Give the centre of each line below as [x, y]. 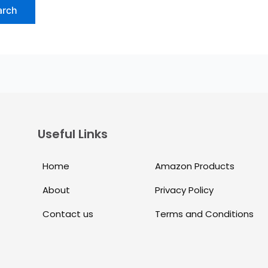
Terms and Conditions [204, 214]
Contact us [68, 214]
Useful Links [73, 134]
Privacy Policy [184, 190]
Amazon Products [194, 166]
